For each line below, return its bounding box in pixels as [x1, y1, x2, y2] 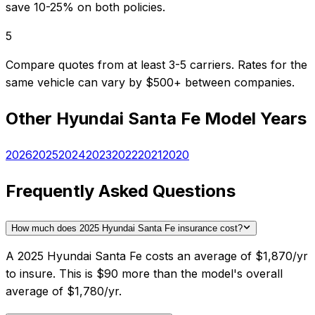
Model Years [200, 108, 307, 129]
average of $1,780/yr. [6, 283, 122, 298]
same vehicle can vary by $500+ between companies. [6, 75, 295, 90]
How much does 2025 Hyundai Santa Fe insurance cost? [11, 222, 243, 233]
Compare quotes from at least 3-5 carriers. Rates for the [6, 58, 307, 72]
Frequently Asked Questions [6, 180, 236, 201]
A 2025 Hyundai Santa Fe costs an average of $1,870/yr [6, 248, 308, 263]
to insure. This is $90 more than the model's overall [6, 266, 283, 281]
